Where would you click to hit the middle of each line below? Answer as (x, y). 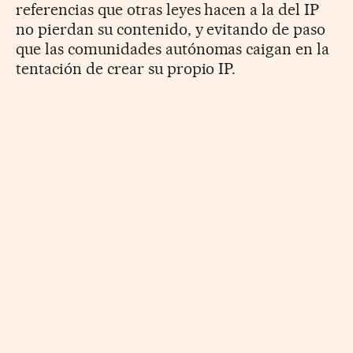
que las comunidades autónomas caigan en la (173, 48)
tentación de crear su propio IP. (126, 68)
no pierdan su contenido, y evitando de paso (171, 29)
